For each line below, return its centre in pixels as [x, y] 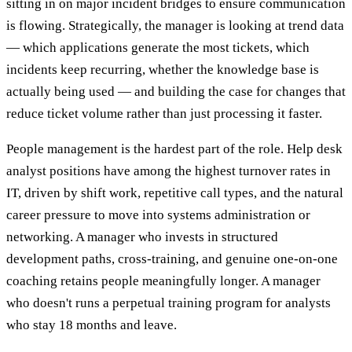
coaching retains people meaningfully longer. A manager [163, 281]
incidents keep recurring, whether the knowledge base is [163, 70]
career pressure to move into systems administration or [158, 215]
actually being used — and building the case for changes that [176, 92]
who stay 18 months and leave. [92, 325]
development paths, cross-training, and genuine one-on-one [172, 259]
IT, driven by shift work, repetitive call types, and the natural [175, 193]
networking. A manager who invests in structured [142, 237]
